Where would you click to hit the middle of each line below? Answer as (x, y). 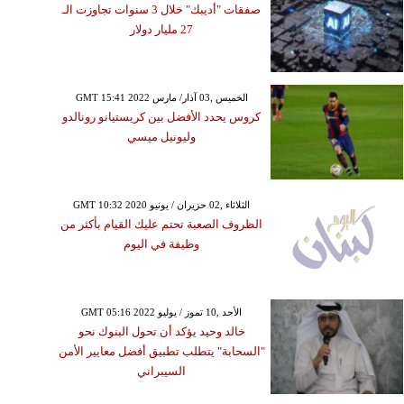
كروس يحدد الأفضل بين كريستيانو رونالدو (162, 116)
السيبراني (162, 371)
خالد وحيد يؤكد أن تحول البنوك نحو (161, 331)
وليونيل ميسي (162, 136)
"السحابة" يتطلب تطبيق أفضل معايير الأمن (161, 351)
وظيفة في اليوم (162, 243)
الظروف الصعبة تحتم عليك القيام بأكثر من (162, 224)
